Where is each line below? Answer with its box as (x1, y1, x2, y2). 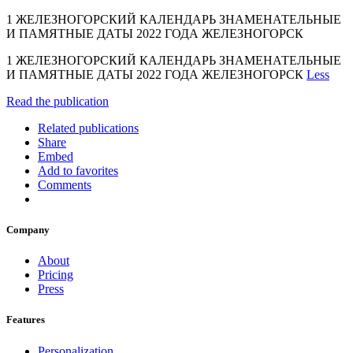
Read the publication (6, 94, 109, 108)
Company (6, 224, 50, 236)
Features (6, 314, 45, 326)
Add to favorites (38, 163, 118, 177)
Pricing (38, 268, 73, 282)
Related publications (38, 121, 139, 135)
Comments (38, 177, 91, 191)
